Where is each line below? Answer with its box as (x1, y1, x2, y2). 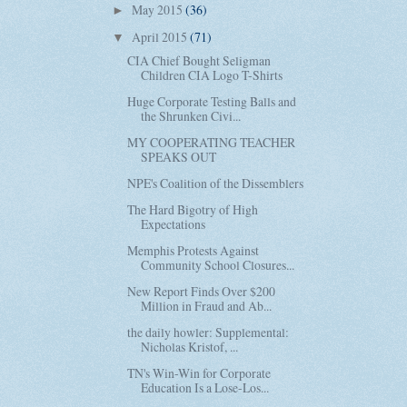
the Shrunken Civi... (141, 106, 242, 124)
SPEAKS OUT (141, 147, 217, 165)
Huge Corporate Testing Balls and (127, 92, 297, 110)
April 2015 (131, 28, 190, 46)
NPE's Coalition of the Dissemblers (127, 174, 304, 192)
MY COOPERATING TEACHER (127, 133, 296, 151)
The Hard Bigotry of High (127, 200, 259, 218)
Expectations (141, 214, 206, 233)
